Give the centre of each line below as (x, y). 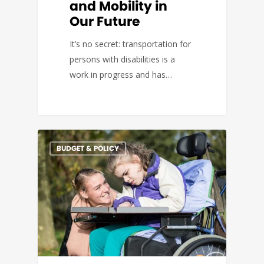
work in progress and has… (121, 75)
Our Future (105, 22)
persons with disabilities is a (123, 60)
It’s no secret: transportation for (131, 44)
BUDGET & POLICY (88, 148)
